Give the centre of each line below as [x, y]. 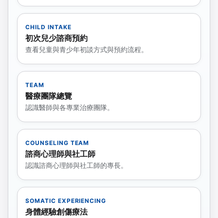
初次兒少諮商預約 [56, 38]
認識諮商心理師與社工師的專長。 [76, 165]
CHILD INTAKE [48, 27]
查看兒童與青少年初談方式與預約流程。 [87, 50]
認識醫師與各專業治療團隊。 [70, 108]
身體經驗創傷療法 [56, 212]
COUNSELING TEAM [57, 143]
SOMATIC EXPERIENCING [66, 201]
